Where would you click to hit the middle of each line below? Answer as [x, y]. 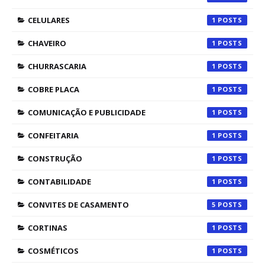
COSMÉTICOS [53, 251]
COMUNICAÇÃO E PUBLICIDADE [87, 112]
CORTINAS [48, 228]
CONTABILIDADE [59, 182]
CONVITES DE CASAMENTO [78, 205]
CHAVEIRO [47, 43]
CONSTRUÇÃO [55, 159]
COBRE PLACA [54, 89]
